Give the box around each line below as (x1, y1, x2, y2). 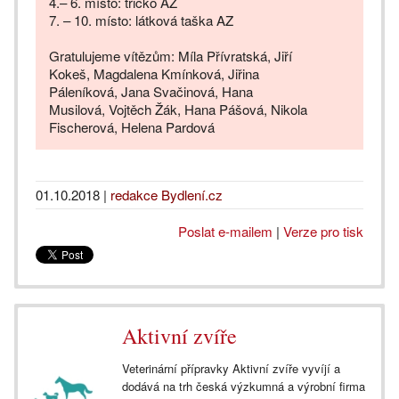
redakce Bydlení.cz (110, 185, 223, 205)
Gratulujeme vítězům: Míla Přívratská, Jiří (49, 46, 292, 66)
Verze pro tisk (283, 222, 363, 241)
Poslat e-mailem (178, 222, 273, 241)
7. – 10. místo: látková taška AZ (49, 11, 233, 30)
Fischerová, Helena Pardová (49, 118, 215, 137)
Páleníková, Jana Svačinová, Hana (49, 82, 253, 102)
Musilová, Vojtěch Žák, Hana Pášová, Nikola (49, 100, 307, 119)
